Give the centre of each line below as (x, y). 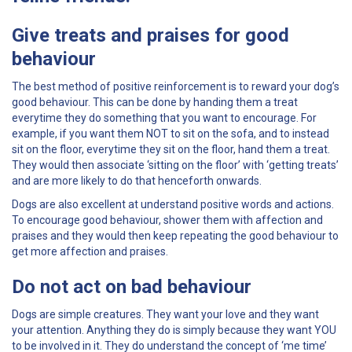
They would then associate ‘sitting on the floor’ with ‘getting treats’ (175, 165)
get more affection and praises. (91, 251)
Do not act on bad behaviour (134, 286)
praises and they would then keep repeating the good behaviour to (175, 235)
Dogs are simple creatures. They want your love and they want (165, 314)
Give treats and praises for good (150, 35)
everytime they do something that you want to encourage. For (164, 117)
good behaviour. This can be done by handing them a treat (155, 102)
